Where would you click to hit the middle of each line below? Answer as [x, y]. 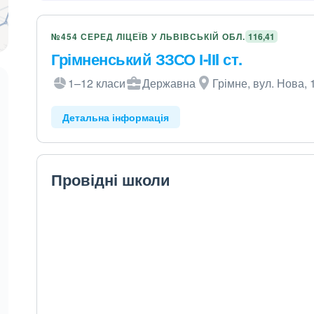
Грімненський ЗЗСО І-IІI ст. [147, 59]
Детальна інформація [116, 117]
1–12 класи [97, 83]
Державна [169, 83]
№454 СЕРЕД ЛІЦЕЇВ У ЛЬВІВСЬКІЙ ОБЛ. [149, 36]
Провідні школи [111, 179]
